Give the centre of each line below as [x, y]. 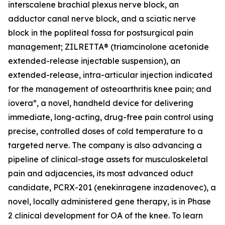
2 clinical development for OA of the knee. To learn [105, 215]
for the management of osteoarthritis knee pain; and [110, 89]
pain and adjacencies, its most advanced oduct [101, 173]
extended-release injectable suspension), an [94, 61]
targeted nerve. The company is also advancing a [105, 145]
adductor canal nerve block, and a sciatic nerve [102, 19]
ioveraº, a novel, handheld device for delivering [101, 103]
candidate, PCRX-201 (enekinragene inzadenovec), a [112, 187]
